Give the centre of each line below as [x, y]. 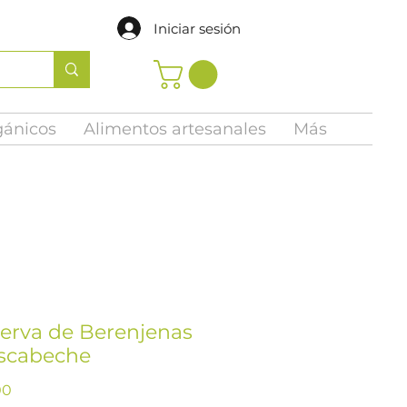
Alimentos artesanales [174, 129]
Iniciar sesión [197, 28]
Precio [34, 389]
